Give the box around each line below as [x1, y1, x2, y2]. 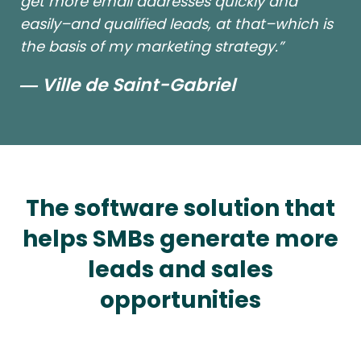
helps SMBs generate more [23, 223, 338, 255]
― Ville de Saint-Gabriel [20, 73, 235, 98]
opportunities [100, 284, 261, 317]
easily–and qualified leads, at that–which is [20, 14, 333, 35]
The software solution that [26, 193, 335, 225]
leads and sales [88, 254, 273, 286]
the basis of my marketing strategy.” [20, 36, 284, 57]
